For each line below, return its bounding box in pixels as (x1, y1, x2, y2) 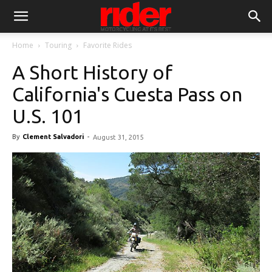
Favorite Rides (83, 40, 132, 50)
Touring (45, 40, 72, 50)
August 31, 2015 (93, 134, 143, 141)
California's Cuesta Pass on (12, 83, 242, 105)
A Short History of (12, 61, 172, 83)
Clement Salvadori (22, 133, 84, 140)
